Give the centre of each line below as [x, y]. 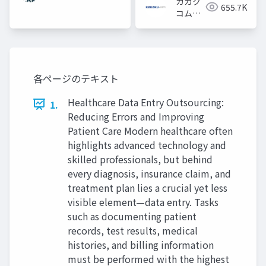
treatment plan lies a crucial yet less [148, 187]
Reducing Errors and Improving [136, 116]
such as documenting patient [132, 216]
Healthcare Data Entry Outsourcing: [146, 102]
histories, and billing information [141, 244]
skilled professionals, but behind [140, 159]
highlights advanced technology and [147, 145]
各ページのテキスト [76, 78]
